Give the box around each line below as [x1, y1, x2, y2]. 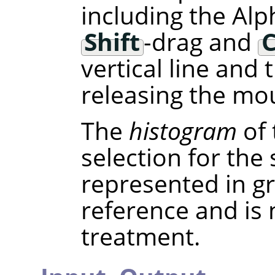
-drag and [144, 25, 258, 58]
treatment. [80, 220, 200, 253]
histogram [128, 114, 237, 147]
